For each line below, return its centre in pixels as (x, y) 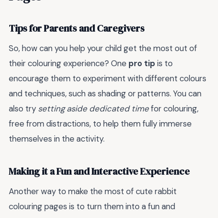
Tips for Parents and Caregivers (77, 28)
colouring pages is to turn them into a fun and (92, 207)
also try (23, 109)
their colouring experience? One (69, 64)
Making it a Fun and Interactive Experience (99, 171)
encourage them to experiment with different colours (108, 79)
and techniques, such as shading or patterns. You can (105, 94)
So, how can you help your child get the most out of (103, 48)
